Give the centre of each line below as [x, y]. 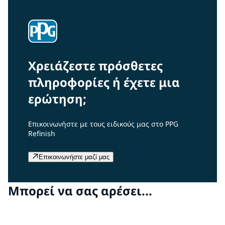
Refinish [42, 134]
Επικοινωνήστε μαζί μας [74, 157]
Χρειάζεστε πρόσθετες [95, 66]
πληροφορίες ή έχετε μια [104, 82]
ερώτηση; [57, 99]
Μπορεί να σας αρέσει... [80, 191]
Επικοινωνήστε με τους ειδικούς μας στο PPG [103, 124]
